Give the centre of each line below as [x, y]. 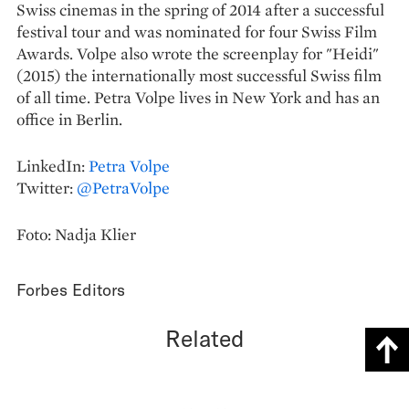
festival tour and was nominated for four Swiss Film [197, 31]
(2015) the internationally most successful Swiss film [199, 75]
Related [204, 337]
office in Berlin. [69, 119]
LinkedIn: [52, 165]
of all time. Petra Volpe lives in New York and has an [198, 97]
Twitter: [47, 187]
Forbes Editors [71, 289]
